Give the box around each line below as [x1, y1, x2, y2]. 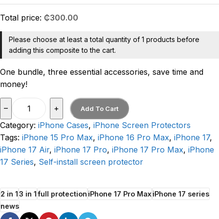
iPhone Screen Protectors [93, 120, 191, 130]
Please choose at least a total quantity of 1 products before [9, 35, 199, 44]
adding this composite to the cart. [9, 45, 116, 54]
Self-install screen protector [39, 156, 143, 167]
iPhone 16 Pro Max [98, 132, 169, 142]
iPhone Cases [38, 120, 88, 130]
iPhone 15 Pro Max [22, 132, 93, 142]
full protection [38, 189, 87, 198]
